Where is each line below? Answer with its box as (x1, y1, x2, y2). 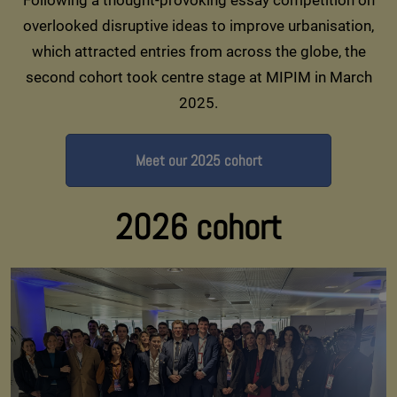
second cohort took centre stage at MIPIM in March (25, 67, 372, 86)
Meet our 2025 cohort (135, 150, 262, 170)
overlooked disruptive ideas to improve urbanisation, (23, 16, 374, 35)
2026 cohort (115, 204, 282, 250)
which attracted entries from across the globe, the (31, 42, 366, 60)
